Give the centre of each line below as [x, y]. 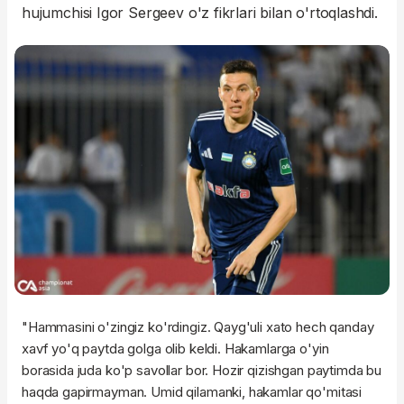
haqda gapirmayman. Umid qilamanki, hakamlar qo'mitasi [192, 392]
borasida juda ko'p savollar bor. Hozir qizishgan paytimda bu [202, 371]
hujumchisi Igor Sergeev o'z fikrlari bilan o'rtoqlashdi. [200, 13]
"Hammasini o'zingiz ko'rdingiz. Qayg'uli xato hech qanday [198, 327]
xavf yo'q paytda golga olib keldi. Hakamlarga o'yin [175, 349]
